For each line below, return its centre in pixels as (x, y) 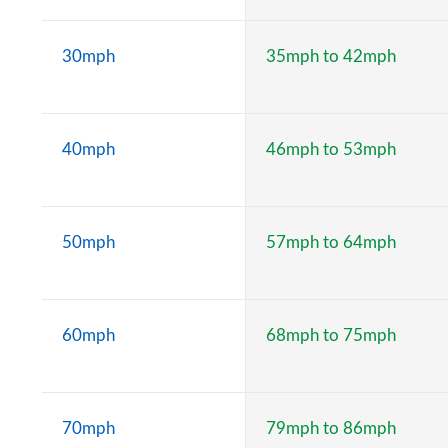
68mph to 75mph (331, 335)
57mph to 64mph (331, 242)
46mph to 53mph (331, 149)
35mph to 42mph (331, 56)
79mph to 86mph (331, 428)
